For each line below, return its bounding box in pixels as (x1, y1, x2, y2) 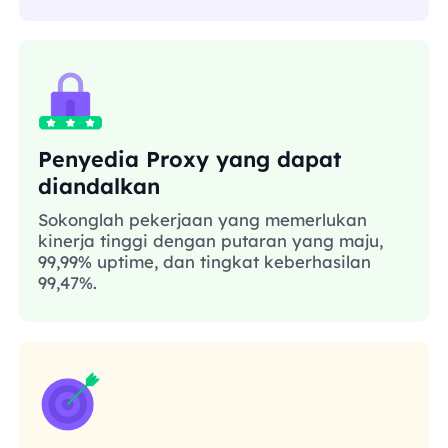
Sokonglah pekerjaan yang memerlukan (38, 208, 368, 230)
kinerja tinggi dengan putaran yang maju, (38, 229, 384, 251)
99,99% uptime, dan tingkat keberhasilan (38, 250, 372, 272)
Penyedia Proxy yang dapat (38, 145, 342, 173)
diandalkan (38, 172, 161, 200)
